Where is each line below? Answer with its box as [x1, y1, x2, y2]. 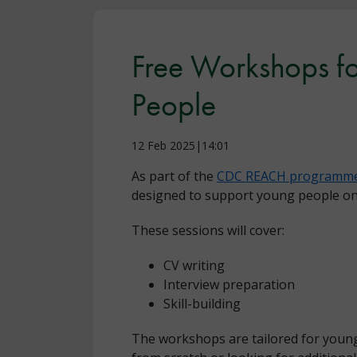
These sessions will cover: [131, 221, 284, 239]
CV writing [163, 256, 225, 274]
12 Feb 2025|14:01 [131, 137, 229, 153]
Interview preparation [163, 275, 295, 293]
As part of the [131, 167, 217, 185]
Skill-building [163, 294, 241, 312]
